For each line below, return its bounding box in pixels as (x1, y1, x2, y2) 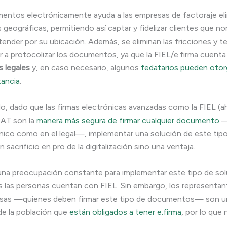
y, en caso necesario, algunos (30, 63, 141, 73)
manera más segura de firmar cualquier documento (36, 115, 219, 125)
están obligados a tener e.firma (69, 207, 181, 217)
